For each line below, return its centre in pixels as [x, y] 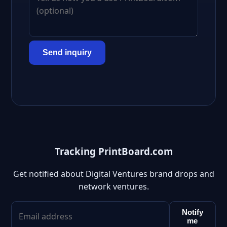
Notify [192, 212]
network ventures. [113, 187]
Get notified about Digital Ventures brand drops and [113, 174]
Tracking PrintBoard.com [113, 151]
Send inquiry [67, 52]
